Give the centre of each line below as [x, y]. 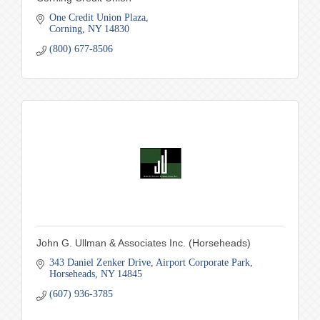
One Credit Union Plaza [97, 18]
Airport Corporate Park [202, 263]
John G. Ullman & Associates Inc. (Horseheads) [144, 243]
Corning [65, 29]
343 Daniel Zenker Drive [100, 263]
